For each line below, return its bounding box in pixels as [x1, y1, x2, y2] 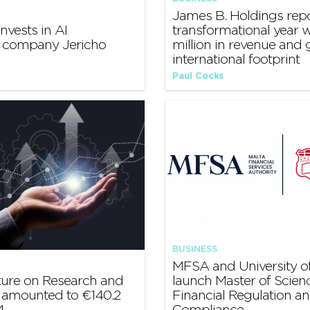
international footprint [172, 53, 300, 66]
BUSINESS [172, 244, 217, 254]
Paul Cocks [172, 71, 224, 81]
